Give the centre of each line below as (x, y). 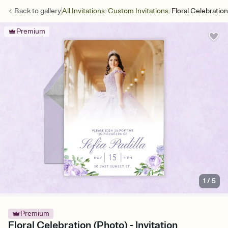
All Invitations (83, 11)
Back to (27, 11)
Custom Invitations (138, 11)
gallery (51, 11)
